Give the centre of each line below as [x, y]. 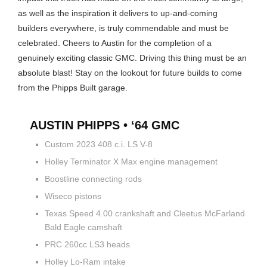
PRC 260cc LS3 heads [89, 244]
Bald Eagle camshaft [85, 227]
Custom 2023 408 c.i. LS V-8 [100, 144]
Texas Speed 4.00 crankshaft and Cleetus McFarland [145, 213]
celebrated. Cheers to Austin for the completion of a [115, 43]
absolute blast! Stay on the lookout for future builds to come [130, 72]
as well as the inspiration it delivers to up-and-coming [118, 13]
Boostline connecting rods [94, 178]
